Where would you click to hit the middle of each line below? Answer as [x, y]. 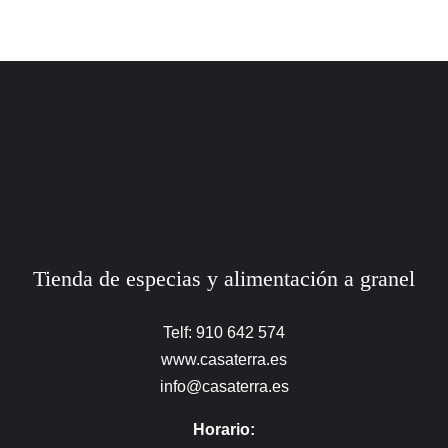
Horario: [224, 430]
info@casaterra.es [224, 387]
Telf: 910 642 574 [224, 333]
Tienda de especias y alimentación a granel [224, 279]
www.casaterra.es [224, 360]
